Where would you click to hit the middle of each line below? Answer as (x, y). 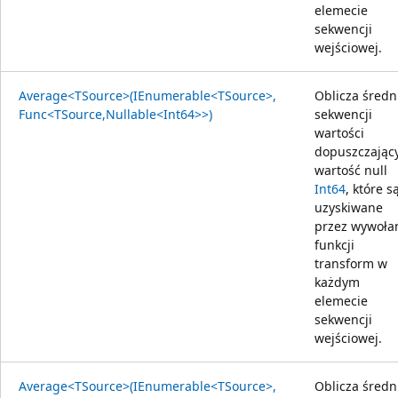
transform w (351, 263)
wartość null (351, 170)
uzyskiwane (349, 207)
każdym (337, 282)
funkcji (334, 244)
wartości (339, 132)
